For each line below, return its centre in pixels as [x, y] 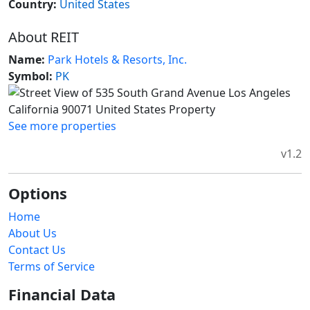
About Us [33, 234]
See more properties [62, 126]
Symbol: [30, 76]
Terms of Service [52, 267]
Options [38, 194]
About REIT [44, 37]
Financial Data [62, 295]
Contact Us [37, 250]
